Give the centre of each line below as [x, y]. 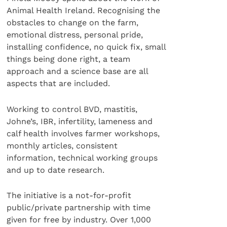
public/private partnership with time [79, 208]
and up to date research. [56, 170]
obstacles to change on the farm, [73, 23]
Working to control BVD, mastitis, [72, 109]
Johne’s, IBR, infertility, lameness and [80, 121]
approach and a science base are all [78, 71]
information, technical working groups [82, 158]
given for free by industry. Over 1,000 [79, 220]
